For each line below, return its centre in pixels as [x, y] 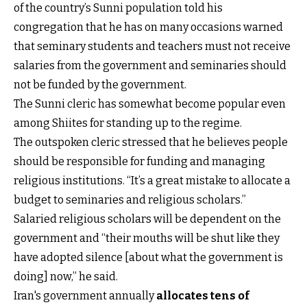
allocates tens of [203, 295]
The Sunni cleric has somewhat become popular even [150, 103]
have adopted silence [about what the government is [148, 257]
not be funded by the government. [101, 84]
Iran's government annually [85, 295]
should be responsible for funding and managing [139, 161]
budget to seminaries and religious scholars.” [131, 199]
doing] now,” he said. [67, 276]
